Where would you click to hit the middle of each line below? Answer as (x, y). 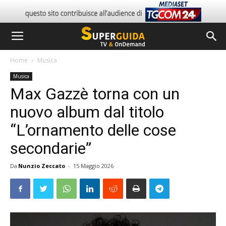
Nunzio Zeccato (42, 166)
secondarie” (51, 148)
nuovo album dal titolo (87, 112)
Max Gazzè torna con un (95, 94)
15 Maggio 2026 (93, 166)
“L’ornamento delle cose (93, 130)
